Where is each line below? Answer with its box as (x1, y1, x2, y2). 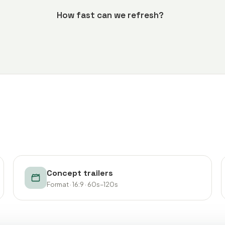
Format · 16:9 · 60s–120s (47, 180, 118, 188)
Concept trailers (47, 167, 113, 178)
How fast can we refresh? (56, 10, 164, 21)
